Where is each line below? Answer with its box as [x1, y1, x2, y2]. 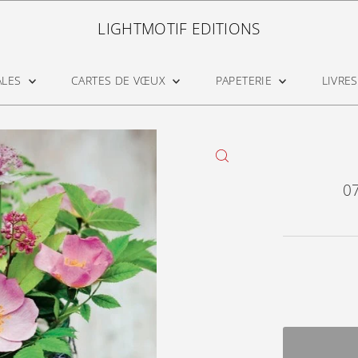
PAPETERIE [215, 73, 276, 88]
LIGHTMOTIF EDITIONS [97, 18, 261, 39]
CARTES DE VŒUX [71, 73, 169, 88]
